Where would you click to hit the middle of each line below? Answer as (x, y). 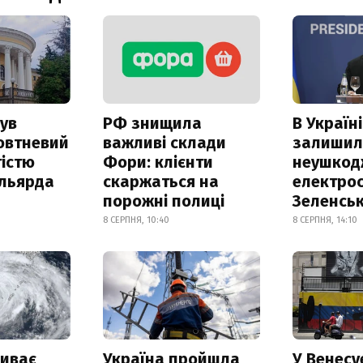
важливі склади (164, 142)
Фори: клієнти (158, 162)
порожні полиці (163, 201)
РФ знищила (152, 123)
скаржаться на (160, 181)
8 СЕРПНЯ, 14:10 (325, 220)
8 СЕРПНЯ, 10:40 (136, 220)
